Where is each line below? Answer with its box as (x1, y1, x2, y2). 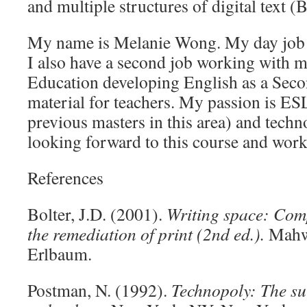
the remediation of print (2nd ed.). (27, 222, 269, 245)
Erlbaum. (27, 242, 92, 265)
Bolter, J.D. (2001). (27, 202, 167, 225)
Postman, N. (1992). (27, 278, 171, 302)
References (27, 166, 103, 189)
